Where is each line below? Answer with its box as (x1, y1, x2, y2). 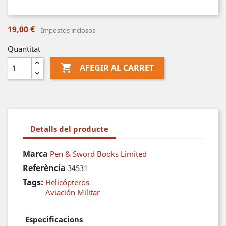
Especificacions (25, 214, 83, 224)
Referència (23, 162, 66, 174)
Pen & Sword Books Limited (50, 149, 147, 159)
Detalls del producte (30, 123, 108, 134)
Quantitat (8, 44, 40, 54)
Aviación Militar (45, 187, 100, 197)
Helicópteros (45, 177, 89, 187)
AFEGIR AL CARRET (79, 62, 154, 74)
